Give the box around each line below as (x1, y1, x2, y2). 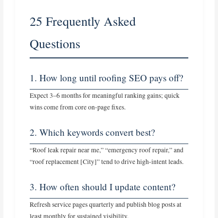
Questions (30, 35, 81, 52)
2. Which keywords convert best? (30, 126, 156, 138)
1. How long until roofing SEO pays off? (30, 72, 184, 84)
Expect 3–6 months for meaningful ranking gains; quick (30, 91, 180, 100)
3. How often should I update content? (30, 180, 176, 193)
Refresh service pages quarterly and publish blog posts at (30, 200, 182, 209)
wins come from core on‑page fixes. (30, 103, 126, 112)
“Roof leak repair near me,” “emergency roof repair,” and (30, 145, 184, 154)
